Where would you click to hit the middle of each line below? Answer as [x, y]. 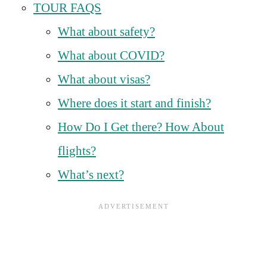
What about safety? [106, 32]
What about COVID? [111, 56]
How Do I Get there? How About [141, 127]
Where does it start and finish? [134, 103]
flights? [77, 151]
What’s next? [91, 175]
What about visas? [104, 80]
